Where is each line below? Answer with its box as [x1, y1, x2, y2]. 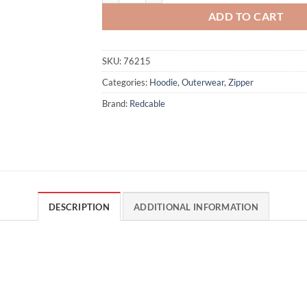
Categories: [102, 76, 149, 88]
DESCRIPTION [49, 201, 110, 212]
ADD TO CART [208, 10, 284, 23]
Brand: [102, 97, 130, 109]
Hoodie [149, 76, 177, 88]
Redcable [130, 97, 165, 109]
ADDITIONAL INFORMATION [134, 201, 258, 212]
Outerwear [182, 76, 224, 88]
